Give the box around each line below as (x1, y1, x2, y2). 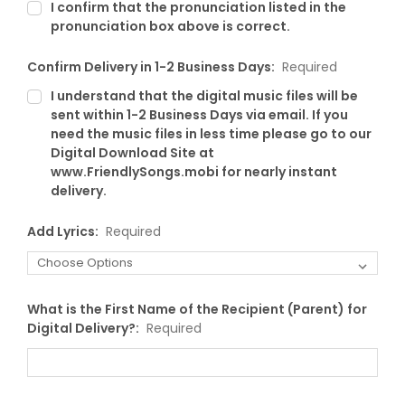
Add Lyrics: (27, 221, 101, 240)
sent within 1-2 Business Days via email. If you (50, 105, 348, 124)
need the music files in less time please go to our (50, 124, 372, 143)
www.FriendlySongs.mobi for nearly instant (50, 162, 337, 181)
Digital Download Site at (50, 143, 214, 162)
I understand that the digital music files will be (50, 86, 358, 105)
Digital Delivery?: (27, 318, 142, 337)
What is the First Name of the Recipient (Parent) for (27, 299, 367, 318)
